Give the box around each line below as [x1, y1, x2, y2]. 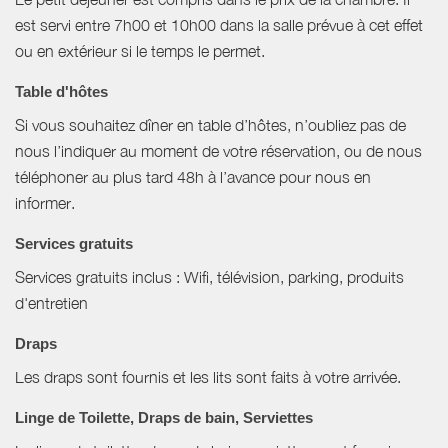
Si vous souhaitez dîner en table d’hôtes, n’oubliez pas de [15, 115, 406, 134]
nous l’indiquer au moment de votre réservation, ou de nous [15, 141, 422, 160]
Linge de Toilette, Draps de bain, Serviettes [15, 408, 313, 426]
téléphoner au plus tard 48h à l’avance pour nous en [15, 167, 371, 186]
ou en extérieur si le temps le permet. [15, 41, 265, 60]
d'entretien [15, 293, 88, 312]
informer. [15, 193, 75, 212]
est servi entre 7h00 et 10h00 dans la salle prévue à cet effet [15, 15, 423, 34]
